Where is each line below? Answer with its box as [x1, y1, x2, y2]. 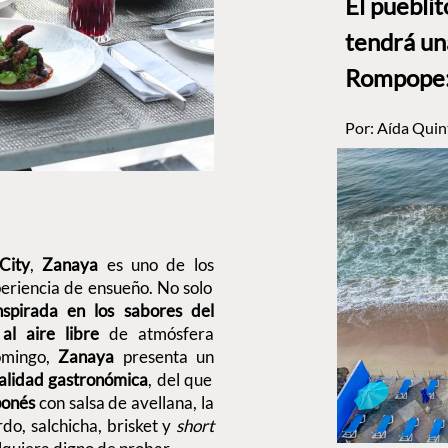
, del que [148, 369, 213, 391]
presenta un [122, 346, 214, 368]
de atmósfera [98, 323, 214, 345]
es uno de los [106, 254, 214, 276]
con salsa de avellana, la [38, 392, 214, 414]
